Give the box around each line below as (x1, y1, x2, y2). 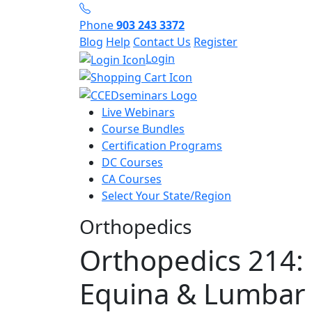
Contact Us (133, 34, 191, 49)
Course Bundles (102, 121, 185, 137)
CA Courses (102, 171, 162, 187)
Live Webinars (102, 104, 175, 120)
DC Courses (102, 155, 163, 171)
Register (194, 34, 237, 49)
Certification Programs (102, 138, 222, 154)
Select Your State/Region (102, 188, 231, 204)
